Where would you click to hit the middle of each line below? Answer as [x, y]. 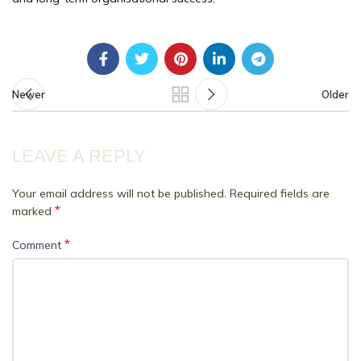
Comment [38, 245]
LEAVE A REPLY [79, 156]
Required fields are [280, 194]
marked [33, 212]
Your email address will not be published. [119, 194]
